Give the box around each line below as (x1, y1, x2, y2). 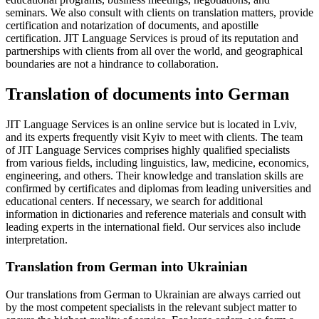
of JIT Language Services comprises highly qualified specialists (6, 143, 290, 156)
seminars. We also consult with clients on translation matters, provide (6, 6, 313, 19)
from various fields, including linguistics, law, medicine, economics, (6, 156, 309, 169)
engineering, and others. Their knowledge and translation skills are (6, 169, 303, 182)
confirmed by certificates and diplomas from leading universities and (6, 182, 311, 194)
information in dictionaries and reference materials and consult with (6, 207, 306, 220)
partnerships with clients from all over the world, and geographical (6, 44, 303, 57)
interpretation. (6, 233, 68, 246)
